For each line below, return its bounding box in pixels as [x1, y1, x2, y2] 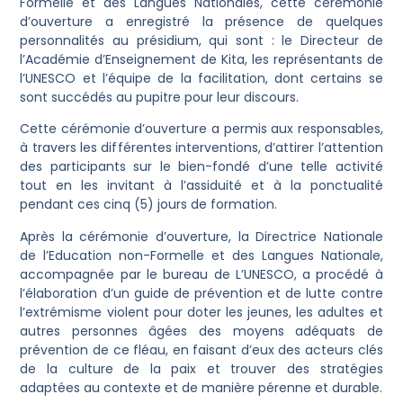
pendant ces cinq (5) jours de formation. [20, 195, 278, 214]
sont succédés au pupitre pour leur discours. [20, 87, 300, 106]
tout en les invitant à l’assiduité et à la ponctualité [20, 176, 383, 195]
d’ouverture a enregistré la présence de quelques [20, 12, 383, 31]
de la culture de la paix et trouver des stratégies [20, 359, 383, 378]
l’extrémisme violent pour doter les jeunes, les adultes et [20, 302, 383, 321]
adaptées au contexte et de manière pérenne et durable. [20, 378, 383, 397]
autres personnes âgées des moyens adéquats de [20, 321, 383, 340]
